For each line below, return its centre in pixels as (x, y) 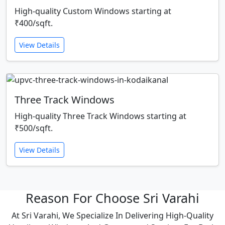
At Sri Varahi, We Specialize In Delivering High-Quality (113, 216)
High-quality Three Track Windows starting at (100, 116)
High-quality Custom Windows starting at (93, 11)
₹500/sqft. (34, 128)
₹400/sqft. (34, 23)
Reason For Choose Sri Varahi (113, 198)
